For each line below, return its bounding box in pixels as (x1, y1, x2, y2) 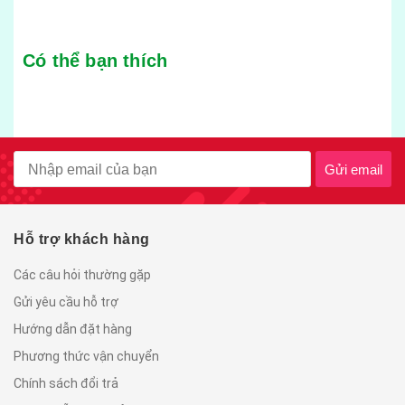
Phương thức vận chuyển (14, 349, 159, 363)
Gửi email (325, 161, 382, 177)
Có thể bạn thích (23, 51, 168, 71)
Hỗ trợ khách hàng (14, 231, 150, 247)
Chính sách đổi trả (14, 376, 118, 391)
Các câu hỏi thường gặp (14, 268, 151, 282)
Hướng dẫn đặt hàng (14, 322, 132, 336)
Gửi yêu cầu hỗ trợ (14, 295, 118, 309)
